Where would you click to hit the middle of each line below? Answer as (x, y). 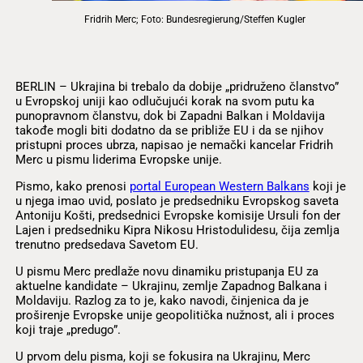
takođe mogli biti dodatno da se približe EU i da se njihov (169, 130)
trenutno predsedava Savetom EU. (107, 244)
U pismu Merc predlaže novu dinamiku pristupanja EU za (167, 271)
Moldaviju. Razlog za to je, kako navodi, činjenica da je (162, 300)
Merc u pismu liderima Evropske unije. (118, 159)
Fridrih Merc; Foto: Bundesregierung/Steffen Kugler (194, 19)
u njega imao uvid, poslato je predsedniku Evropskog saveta (177, 201)
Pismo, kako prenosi (72, 186)
